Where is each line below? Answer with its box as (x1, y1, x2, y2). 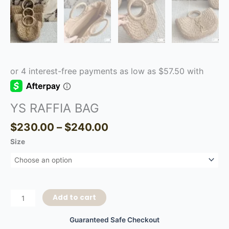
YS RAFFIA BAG (10, 100, 99, 116)
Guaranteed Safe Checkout (70, 216, 159, 224)
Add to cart (53, 193, 97, 203)
